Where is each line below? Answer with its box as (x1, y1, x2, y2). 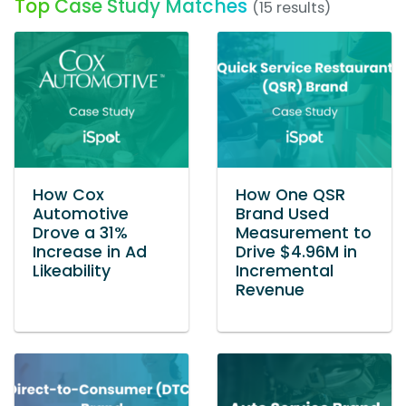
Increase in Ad (33, 241, 147, 264)
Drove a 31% (33, 222, 128, 245)
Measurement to (236, 222, 372, 245)
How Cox (33, 184, 104, 207)
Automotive (33, 203, 129, 226)
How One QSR (236, 184, 345, 207)
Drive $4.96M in (236, 241, 357, 264)
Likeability (33, 260, 111, 283)
